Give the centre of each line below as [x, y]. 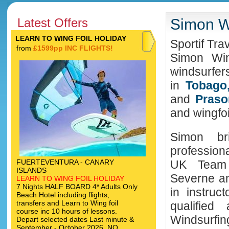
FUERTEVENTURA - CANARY [65, 162]
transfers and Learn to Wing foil [67, 203]
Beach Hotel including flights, [63, 195]
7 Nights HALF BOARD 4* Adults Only [77, 187]
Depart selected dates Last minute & [75, 219]
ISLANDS [31, 170]
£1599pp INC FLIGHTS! [73, 48]
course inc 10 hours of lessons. [67, 211]
